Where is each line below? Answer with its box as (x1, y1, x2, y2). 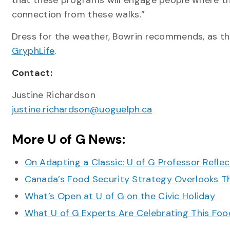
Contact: (11, 67, 52, 79)
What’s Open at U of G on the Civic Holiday (24, 190, 216, 202)
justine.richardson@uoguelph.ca (11, 103, 152, 116)
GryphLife (11, 45, 55, 57)
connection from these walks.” (11, 8, 145, 21)
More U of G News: (11, 131, 126, 148)
